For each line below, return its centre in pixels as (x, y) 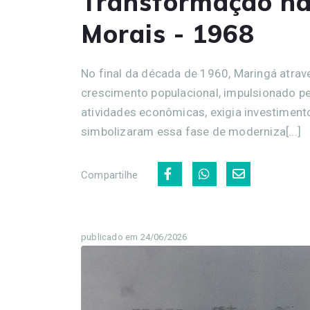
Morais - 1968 (168, 34)
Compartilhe (110, 175)
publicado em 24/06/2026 (134, 237)
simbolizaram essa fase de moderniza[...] (193, 132)
